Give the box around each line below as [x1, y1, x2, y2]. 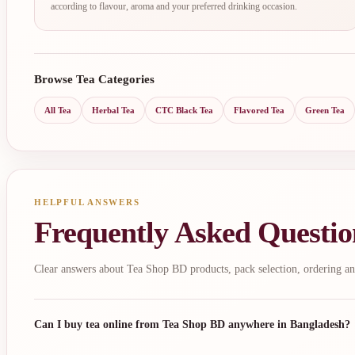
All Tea [44, 105, 71, 115]
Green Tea [305, 105, 345, 115]
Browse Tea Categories [34, 72, 155, 86]
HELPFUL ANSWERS [34, 197, 140, 207]
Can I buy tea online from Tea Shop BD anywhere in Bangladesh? [34, 319, 350, 331]
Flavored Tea [234, 105, 284, 115]
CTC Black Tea [155, 105, 213, 115]
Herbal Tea [92, 105, 135, 115]
